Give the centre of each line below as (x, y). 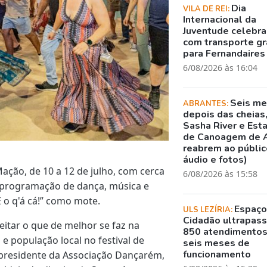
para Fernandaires (224, 53)
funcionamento (217, 254)
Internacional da (220, 19)
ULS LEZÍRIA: (209, 209)
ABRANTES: (207, 103)
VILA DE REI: (207, 9)
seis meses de (217, 243)
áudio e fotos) (215, 159)
